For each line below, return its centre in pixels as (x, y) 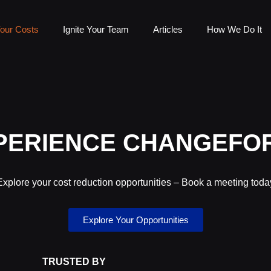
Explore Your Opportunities (135, 220)
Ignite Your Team (96, 29)
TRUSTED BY (74, 262)
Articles (168, 29)
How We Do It (234, 29)
